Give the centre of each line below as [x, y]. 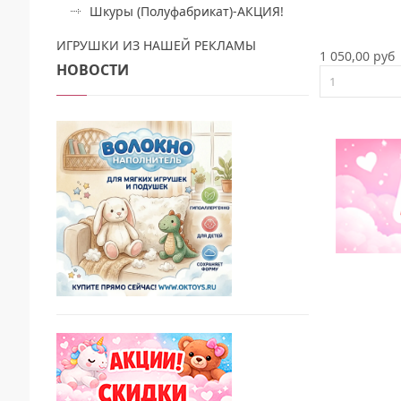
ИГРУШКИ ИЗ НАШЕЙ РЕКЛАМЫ [156, 45]
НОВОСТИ [93, 69]
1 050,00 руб [357, 55]
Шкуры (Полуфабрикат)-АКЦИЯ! [187, 11]
